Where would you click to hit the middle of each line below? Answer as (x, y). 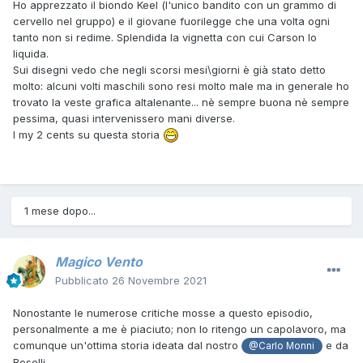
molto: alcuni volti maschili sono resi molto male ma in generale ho (181, 85)
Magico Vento (99, 262)
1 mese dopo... (60, 211)
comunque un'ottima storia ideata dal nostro (127, 346)
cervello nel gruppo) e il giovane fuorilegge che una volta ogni (171, 21)
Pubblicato (83, 281)
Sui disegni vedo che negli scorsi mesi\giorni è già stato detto (169, 69)
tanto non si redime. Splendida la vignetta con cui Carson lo (165, 37)
